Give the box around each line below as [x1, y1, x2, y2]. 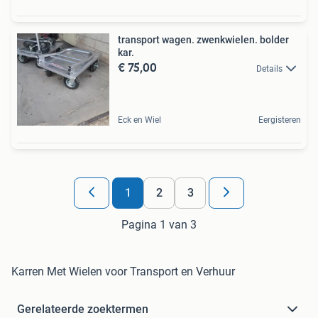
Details [256, 64, 283, 75]
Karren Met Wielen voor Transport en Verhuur [11, 265, 235, 279]
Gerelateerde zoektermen [17, 302, 148, 317]
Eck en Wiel [118, 115, 161, 126]
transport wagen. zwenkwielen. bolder [118, 34, 289, 46]
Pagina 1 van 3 [121, 218, 197, 232]
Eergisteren [258, 115, 301, 126]
